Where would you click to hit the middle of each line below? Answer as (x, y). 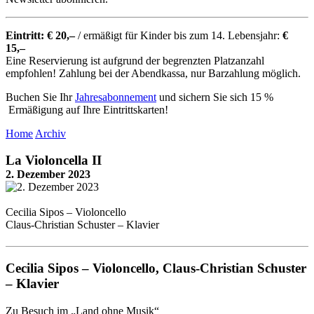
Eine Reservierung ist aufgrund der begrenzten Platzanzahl (135, 60)
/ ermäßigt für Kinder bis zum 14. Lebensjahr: (179, 35)
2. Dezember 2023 (48, 175)
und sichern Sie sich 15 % (215, 97)
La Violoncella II (54, 161)
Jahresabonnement (116, 97)
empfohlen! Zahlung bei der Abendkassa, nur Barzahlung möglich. (153, 73)
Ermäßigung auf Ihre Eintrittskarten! (87, 109)
